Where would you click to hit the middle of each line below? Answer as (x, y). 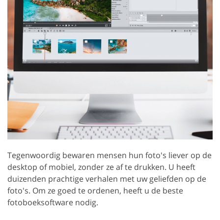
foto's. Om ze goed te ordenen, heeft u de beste (95, 191)
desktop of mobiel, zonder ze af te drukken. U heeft (101, 167)
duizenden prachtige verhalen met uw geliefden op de (107, 179)
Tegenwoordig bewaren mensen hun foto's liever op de (110, 155)
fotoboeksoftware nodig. (53, 202)
